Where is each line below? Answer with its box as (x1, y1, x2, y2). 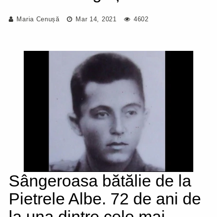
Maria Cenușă (16, 15, 60, 23)
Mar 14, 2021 (73, 15, 117, 23)
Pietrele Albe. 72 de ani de (9, 189, 201, 208)
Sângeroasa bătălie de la (9, 171, 191, 190)
